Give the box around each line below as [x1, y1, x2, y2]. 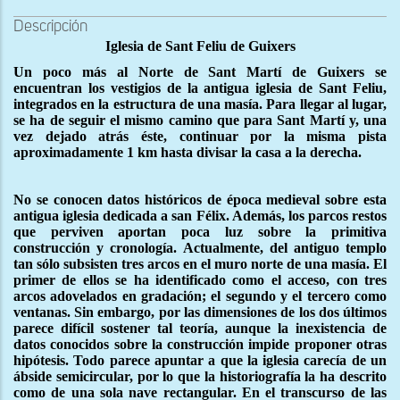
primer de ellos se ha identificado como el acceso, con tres [13, 271, 387, 287]
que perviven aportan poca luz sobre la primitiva [13, 223, 387, 239]
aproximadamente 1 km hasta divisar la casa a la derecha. [13, 144, 362, 160]
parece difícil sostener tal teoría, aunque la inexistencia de [13, 320, 387, 336]
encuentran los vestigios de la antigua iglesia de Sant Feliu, [13, 79, 387, 96]
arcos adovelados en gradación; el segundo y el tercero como [13, 287, 387, 304]
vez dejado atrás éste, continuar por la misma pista [13, 128, 387, 144]
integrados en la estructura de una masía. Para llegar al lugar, [13, 96, 387, 112]
